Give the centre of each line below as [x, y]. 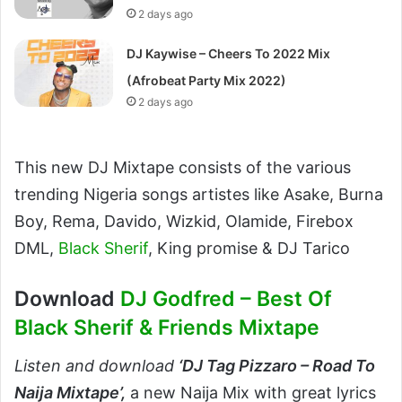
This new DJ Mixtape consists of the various [183, 167]
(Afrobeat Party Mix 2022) [207, 80]
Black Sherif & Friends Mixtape [167, 328]
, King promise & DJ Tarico [249, 248]
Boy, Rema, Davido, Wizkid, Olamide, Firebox [184, 221]
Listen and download [96, 365]
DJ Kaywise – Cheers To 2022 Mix [229, 53]
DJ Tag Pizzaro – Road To [279, 365]
